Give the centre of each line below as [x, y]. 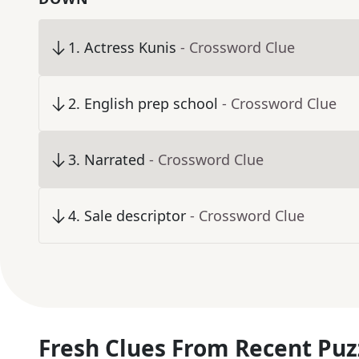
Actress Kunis [130, 48]
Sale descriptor [135, 216]
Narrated [115, 160]
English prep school [151, 104]
